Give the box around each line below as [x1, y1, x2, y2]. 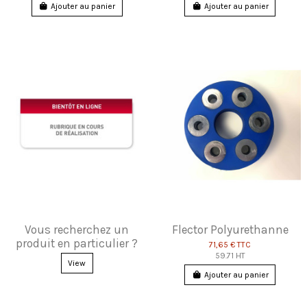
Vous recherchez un [25, 222, 130, 236]
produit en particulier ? [16, 236, 138, 250]
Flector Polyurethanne [171, 222, 288, 236]
